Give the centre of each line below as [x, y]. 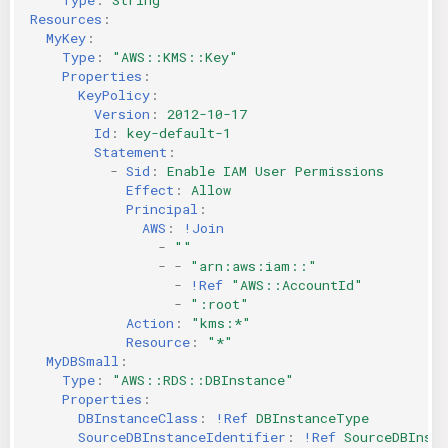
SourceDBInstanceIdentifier [182, 436]
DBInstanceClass [138, 417]
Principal [162, 208]
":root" [219, 303]
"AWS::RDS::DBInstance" [203, 379]
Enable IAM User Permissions [275, 170]
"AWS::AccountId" [297, 284]
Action [150, 322]
